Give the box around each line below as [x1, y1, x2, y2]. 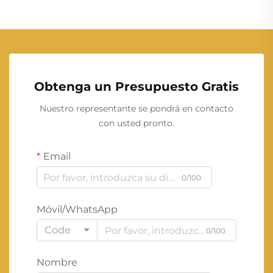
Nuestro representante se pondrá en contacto [40, 103, 233, 115]
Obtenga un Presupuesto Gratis [34, 79, 239, 94]
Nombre [37, 257, 77, 269]
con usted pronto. [99, 118, 174, 129]
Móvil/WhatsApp [37, 204, 118, 216]
